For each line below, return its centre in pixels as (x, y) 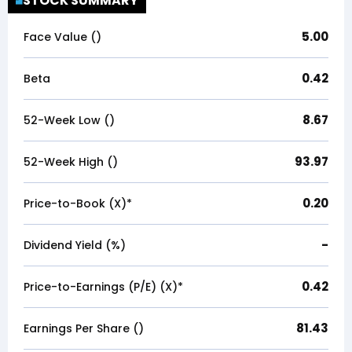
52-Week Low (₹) (69, 120)
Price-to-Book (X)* (78, 203)
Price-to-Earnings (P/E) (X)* (103, 287)
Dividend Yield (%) (75, 245)
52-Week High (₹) (71, 162)
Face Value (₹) (62, 37)
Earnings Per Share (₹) (84, 328)
